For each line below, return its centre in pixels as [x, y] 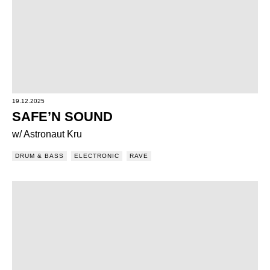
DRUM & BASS [39, 156]
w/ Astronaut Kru [47, 134]
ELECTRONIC [97, 156]
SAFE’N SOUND [62, 117]
